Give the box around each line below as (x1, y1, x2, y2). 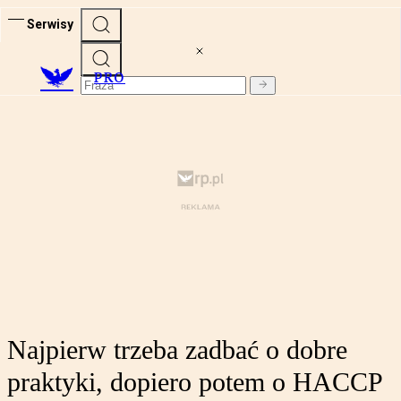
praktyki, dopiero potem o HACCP (7, 367, 383, 397)
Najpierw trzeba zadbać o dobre (7, 335, 347, 365)
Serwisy (27, 16, 73, 31)
